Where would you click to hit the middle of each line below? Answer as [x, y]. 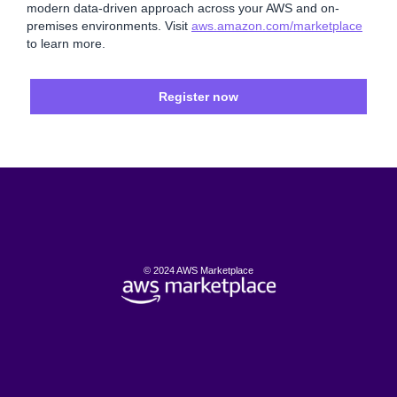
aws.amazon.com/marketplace [277, 26]
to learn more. [66, 43]
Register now [198, 97]
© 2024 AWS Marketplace [198, 270]
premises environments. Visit [109, 26]
